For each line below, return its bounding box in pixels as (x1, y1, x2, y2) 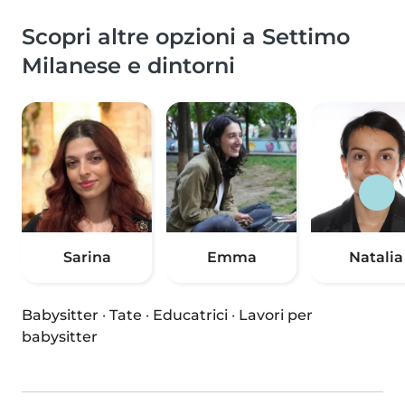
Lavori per (239, 306, 313, 325)
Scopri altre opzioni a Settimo (22, 24, 350, 51)
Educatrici (153, 306, 228, 325)
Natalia (349, 249, 403, 267)
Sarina (62, 249, 111, 267)
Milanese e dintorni (22, 52, 235, 80)
